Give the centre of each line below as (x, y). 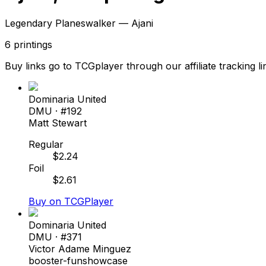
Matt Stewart (58, 123)
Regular (46, 144)
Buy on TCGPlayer (71, 201)
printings (33, 44)
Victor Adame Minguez (80, 248)
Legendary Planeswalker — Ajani (79, 23)
